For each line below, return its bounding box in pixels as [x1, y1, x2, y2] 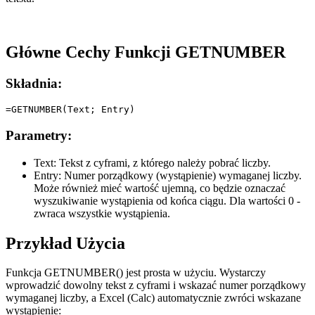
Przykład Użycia [6, 233, 125, 252]
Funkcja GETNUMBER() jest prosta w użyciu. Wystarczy [6, 266, 266, 279]
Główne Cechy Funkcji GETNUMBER [6, 42, 285, 61]
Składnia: [6, 75, 62, 91]
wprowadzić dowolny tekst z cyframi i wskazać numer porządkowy [6, 279, 306, 292]
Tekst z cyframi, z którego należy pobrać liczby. [56, 156, 271, 169]
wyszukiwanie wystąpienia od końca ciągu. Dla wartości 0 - [34, 194, 300, 207]
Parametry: [6, 127, 72, 143]
